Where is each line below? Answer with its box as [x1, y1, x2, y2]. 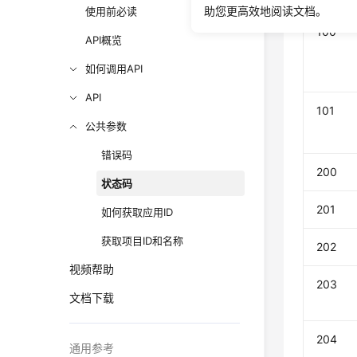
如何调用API [85, 62, 143, 75]
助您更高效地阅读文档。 [204, 4, 328, 18]
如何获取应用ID [101, 206, 174, 218]
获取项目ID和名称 [101, 234, 184, 247]
